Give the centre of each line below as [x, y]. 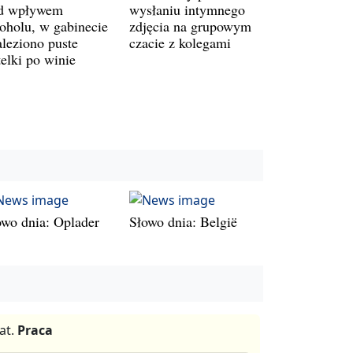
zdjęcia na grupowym [190, 26]
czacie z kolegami [180, 42]
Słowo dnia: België [183, 222]
